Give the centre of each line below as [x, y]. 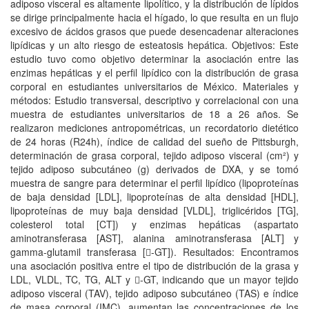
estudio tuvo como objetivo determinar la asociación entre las [154, 59]
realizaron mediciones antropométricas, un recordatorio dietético [154, 128]
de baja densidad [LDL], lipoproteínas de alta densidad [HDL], [154, 197]
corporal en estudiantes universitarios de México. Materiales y [154, 86]
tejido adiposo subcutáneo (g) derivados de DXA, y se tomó [154, 169]
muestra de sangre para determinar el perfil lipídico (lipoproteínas [154, 183]
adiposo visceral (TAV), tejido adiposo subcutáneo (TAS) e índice [154, 293]
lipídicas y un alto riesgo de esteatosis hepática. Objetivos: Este [154, 45]
